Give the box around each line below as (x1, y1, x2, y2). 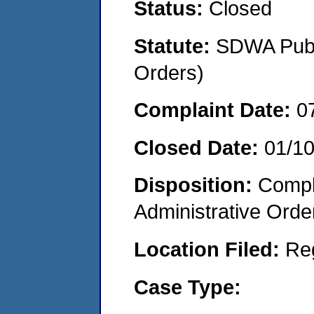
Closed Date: (134, 135, 264, 159)
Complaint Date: (134, 98, 296, 122)
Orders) (134, 60, 204, 84)
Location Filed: (134, 237, 285, 261)
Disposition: (134, 173, 258, 197)
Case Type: (134, 275, 241, 299)
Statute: (134, 34, 216, 57)
